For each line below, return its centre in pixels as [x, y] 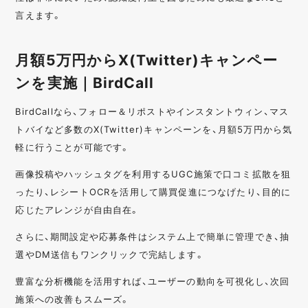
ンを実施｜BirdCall [85, 82]
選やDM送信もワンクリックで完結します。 [110, 254]
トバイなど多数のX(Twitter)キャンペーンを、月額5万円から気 [154, 129]
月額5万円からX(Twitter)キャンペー [147, 59]
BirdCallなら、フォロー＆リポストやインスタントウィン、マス [152, 111]
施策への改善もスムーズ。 [73, 298]
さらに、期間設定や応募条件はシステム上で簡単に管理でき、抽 [153, 236]
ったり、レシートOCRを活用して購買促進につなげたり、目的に [153, 191]
